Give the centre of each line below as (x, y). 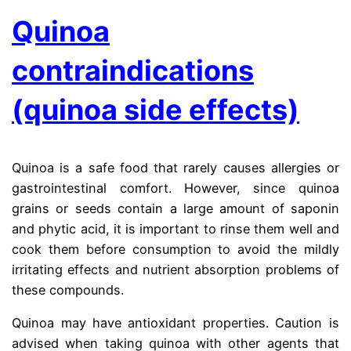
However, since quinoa (262, 188)
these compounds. (70, 289)
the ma (149, 289)
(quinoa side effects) (156, 109)
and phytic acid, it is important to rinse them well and (175, 228)
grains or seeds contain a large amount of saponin (175, 208)
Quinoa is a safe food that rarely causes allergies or (175, 167)
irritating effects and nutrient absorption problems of (175, 269)
